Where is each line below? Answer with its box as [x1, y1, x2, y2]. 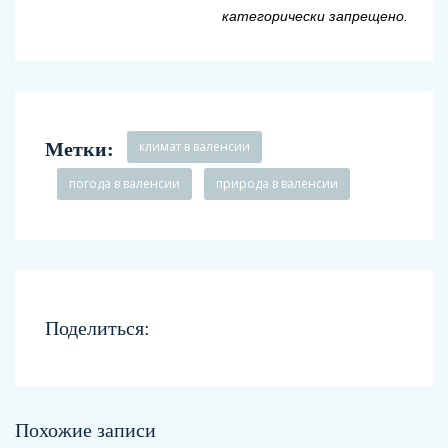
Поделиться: [45, 317, 150, 340]
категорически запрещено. [222, 8, 408, 25]
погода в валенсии [69, 175, 180, 193]
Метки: [45, 138, 119, 161]
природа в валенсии [216, 175, 338, 193]
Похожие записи [15, 419, 156, 442]
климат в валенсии [139, 138, 250, 156]
